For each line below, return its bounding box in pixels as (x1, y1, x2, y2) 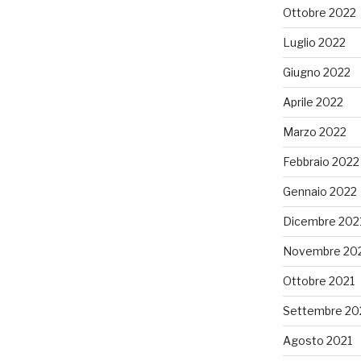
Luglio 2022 (282, 35, 346, 50)
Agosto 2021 (282, 334, 352, 348)
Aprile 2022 (282, 95, 343, 110)
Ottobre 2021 (282, 274, 355, 288)
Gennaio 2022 (282, 185, 357, 199)
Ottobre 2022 (282, 6, 356, 20)
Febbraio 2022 (282, 155, 359, 169)
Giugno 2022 (282, 65, 351, 80)
